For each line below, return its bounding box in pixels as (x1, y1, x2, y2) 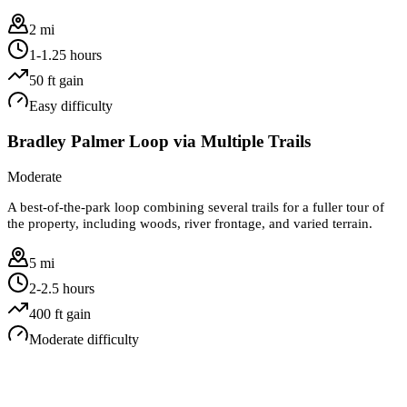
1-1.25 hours (29, 46, 102, 63)
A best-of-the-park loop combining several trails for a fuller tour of (7, 199, 384, 215)
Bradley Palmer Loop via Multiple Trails (7, 132, 311, 151)
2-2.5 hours (29, 280, 94, 296)
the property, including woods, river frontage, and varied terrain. (7, 215, 372, 232)
